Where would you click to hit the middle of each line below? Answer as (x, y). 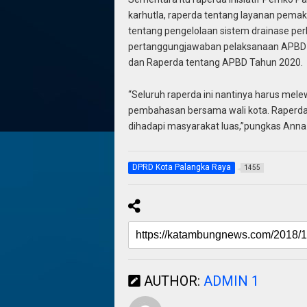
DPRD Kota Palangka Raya (181, 168)
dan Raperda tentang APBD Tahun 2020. (215, 63)
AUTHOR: (172, 281)
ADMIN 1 (231, 281)
